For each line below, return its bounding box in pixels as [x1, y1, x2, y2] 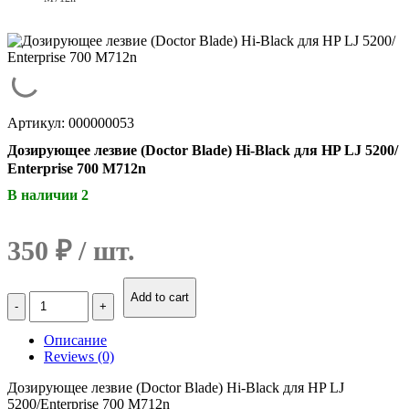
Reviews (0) [44, 348, 114, 364]
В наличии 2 [7, 186, 89, 203]
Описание [44, 331, 107, 348]
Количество [6, 289, 79, 306]
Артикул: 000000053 [7, 115, 134, 131]
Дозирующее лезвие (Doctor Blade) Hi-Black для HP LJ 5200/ [7, 142, 398, 158]
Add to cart [131, 289, 189, 304]
